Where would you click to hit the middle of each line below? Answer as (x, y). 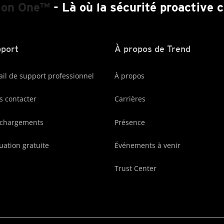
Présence (130, 122)
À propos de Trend (152, 48)
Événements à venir (147, 145)
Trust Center (135, 168)
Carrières (130, 99)
